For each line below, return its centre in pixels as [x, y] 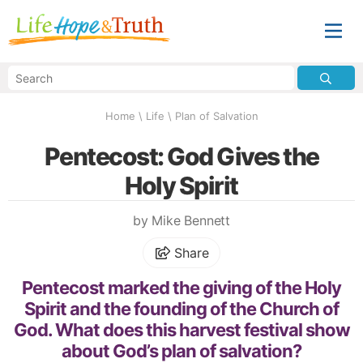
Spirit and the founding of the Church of [181, 309]
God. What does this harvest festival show [181, 330]
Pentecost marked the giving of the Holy [181, 288]
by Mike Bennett [181, 220]
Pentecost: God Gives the [181, 156]
